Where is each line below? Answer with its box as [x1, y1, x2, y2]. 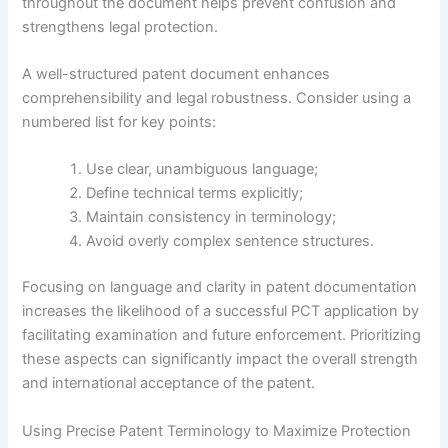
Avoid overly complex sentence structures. [86, 232, 375, 251]
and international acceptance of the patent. [22, 374, 316, 393]
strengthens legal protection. [22, 17, 219, 36]
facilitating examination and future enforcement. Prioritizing [22, 326, 422, 345]
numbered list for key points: [22, 113, 217, 132]
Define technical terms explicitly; [86, 184, 304, 203]
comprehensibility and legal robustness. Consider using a [22, 89, 412, 108]
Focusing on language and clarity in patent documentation [22, 278, 418, 297]
